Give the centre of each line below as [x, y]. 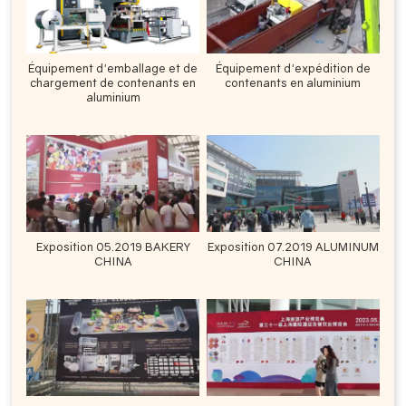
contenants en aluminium [293, 83]
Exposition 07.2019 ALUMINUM [293, 247]
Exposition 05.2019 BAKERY [113, 247]
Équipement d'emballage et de [113, 68]
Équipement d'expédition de [293, 68]
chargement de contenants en [113, 83]
